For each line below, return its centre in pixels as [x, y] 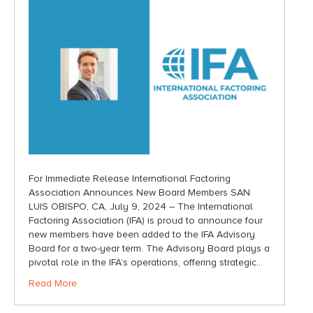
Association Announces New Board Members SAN [139, 193]
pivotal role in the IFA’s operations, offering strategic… [146, 263]
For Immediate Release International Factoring [130, 179]
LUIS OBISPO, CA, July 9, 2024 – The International [141, 207]
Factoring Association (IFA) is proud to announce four [146, 221]
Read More [53, 284]
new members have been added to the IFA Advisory [142, 235]
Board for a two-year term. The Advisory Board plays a [149, 249]
